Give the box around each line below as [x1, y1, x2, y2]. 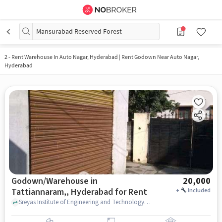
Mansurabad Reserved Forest [36, 27, 122, 36]
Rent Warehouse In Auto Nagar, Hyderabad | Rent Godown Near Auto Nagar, [11, 53, 199, 60]
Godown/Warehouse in [11, 174, 98, 187]
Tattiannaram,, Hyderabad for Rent [11, 185, 147, 198]
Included [188, 186, 211, 195]
